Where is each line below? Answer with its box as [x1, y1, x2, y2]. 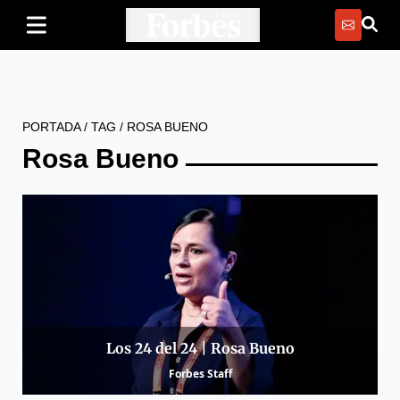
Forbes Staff [168, 366, 232, 382]
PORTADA [22, 120, 80, 134]
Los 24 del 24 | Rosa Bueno [105, 339, 295, 358]
